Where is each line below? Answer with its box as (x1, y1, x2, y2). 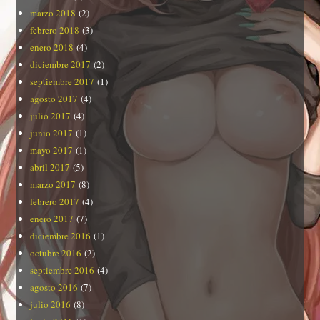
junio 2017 (30, 126, 74, 139)
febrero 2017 (30, 194, 80, 208)
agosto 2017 (30, 91, 79, 105)
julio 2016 (30, 297, 71, 311)
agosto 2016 (30, 280, 79, 294)
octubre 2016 (30, 246, 82, 259)
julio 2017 (30, 109, 71, 122)
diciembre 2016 (30, 229, 91, 242)
